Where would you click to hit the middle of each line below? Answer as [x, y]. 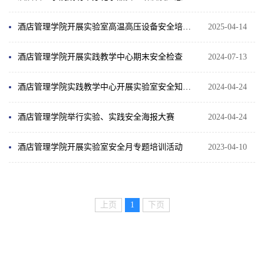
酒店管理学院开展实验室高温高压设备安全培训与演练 [187, 27]
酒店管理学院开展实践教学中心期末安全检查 [100, 57]
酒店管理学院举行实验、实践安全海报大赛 [96, 117]
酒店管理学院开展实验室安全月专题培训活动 [100, 147]
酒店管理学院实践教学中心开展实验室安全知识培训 [187, 87]
